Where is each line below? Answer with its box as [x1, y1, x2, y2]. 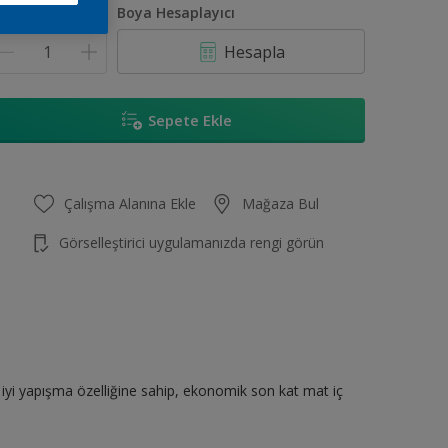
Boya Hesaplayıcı [117, 3, 236, 22]
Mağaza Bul [242, 194, 320, 213]
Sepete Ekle [147, 110, 232, 130]
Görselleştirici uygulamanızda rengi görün [59, 233, 325, 252]
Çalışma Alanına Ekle [64, 194, 197, 213]
